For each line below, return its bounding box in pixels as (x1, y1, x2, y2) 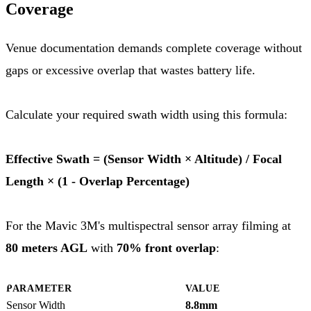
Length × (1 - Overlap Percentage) (6, 174, 190, 188)
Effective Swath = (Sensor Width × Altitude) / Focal (6, 151, 282, 166)
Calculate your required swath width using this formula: (6, 107, 287, 121)
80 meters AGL (6, 240, 87, 255)
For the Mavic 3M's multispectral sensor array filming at (6, 218, 291, 233)
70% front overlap (117, 240, 216, 255)
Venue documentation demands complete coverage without (6, 40, 302, 55)
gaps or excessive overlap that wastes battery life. (6, 62, 255, 77)
